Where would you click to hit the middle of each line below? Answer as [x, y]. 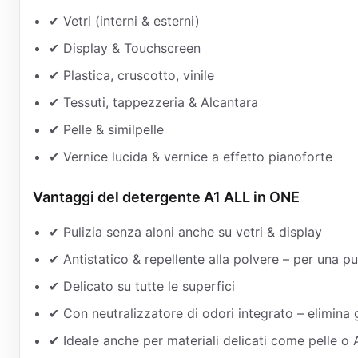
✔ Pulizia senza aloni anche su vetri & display [185, 232]
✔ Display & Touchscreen [125, 48]
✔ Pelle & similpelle [106, 129]
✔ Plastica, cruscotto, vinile [131, 75]
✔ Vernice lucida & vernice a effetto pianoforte [191, 157]
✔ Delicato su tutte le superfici [142, 286]
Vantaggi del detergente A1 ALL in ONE [166, 197]
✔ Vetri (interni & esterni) [124, 21]
